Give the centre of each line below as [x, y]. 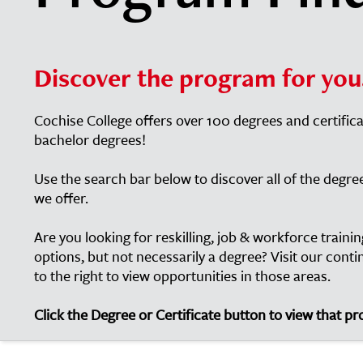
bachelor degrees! [90, 139]
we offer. [63, 198]
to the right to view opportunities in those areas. [182, 275]
